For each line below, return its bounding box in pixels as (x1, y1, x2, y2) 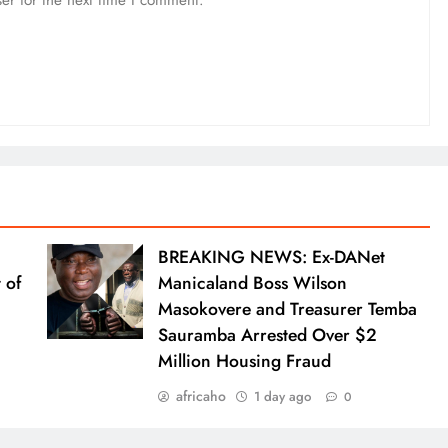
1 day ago (253, 386, 311, 406)
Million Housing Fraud (157, 347, 331, 374)
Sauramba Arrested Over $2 (157, 321, 377, 348)
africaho (175, 385, 226, 406)
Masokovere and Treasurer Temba (157, 295, 417, 322)
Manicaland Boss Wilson (157, 269, 347, 296)
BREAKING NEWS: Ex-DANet (157, 243, 385, 270)
